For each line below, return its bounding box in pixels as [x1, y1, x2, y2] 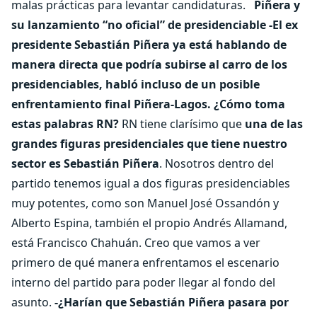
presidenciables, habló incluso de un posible [11, 76, 260, 92]
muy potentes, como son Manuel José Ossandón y [11, 195, 279, 211]
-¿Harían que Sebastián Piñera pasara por [54, 294, 289, 310]
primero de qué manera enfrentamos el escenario [11, 255, 279, 270]
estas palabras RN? [11, 116, 119, 132]
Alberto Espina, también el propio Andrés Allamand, [11, 215, 287, 231]
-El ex [269, 17, 298, 33]
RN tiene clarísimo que [119, 116, 245, 132]
